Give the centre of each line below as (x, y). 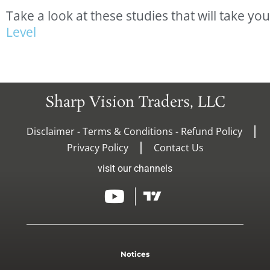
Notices (135, 254)
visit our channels (135, 168)
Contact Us (178, 147)
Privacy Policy (97, 147)
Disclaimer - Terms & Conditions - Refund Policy (134, 131)
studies (147, 15)
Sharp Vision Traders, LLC (135, 102)
